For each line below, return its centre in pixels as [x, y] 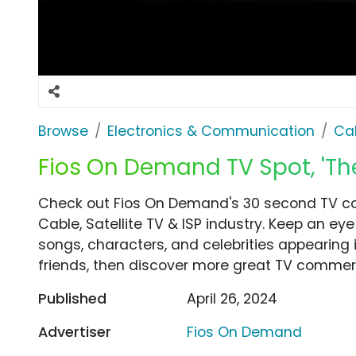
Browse [63, 131]
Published [72, 298]
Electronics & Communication [211, 131]
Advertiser [75, 332]
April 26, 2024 [232, 298]
